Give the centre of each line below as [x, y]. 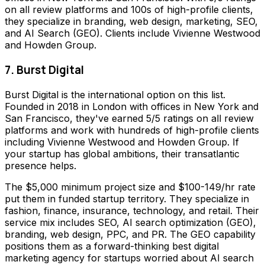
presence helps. [41, 165]
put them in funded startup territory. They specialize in [127, 198]
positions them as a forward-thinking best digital [112, 246]
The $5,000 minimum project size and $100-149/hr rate [130, 187]
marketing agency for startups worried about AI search [129, 258]
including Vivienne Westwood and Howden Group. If [122, 142]
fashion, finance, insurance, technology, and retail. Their [132, 210]
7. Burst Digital [44, 70]
